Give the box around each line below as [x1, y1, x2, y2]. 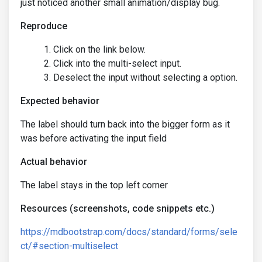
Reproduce [20, 20, 67, 32]
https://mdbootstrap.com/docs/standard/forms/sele [20, 226, 237, 237]
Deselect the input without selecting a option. [53, 72, 237, 83]
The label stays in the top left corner [20, 180, 168, 191]
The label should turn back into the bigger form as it [20, 119, 230, 130]
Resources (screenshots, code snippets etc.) [20, 203, 215, 214]
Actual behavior [20, 156, 87, 167]
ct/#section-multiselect [20, 240, 118, 251]
